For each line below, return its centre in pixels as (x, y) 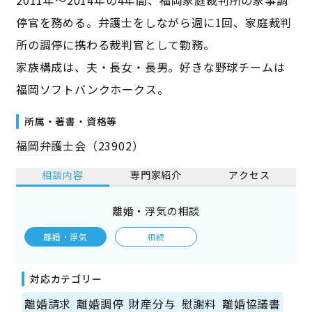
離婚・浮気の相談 (156, 211)
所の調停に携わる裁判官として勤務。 (115, 45)
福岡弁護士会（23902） (80, 146)
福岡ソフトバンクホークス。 (92, 89)
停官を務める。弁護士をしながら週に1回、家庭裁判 (154, 22)
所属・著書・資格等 (71, 121)
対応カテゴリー (66, 279)
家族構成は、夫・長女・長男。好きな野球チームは (150, 67)
